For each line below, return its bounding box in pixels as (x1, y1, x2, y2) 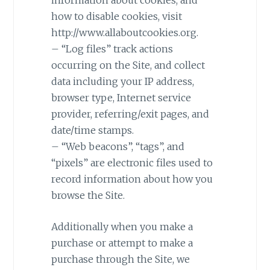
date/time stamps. (51, 124, 134, 136)
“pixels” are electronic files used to (51, 156, 213, 169)
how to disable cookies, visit (51, 10, 182, 22)
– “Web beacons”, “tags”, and (51, 140, 184, 152)
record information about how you (51, 172, 213, 185)
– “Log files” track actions (51, 42, 173, 55)
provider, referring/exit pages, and (51, 107, 209, 120)
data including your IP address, (51, 75, 194, 87)
